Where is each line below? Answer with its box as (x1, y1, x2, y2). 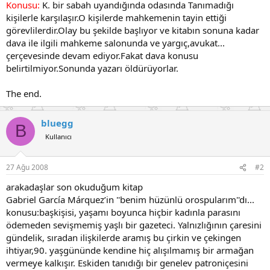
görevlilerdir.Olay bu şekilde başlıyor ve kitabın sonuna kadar (6, 24, 259, 36)
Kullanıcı (45, 131, 72, 141)
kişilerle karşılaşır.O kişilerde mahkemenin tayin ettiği (6, 11, 227, 24)
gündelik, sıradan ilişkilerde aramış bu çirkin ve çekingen (6, 231, 241, 243)
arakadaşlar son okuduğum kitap (6, 181, 143, 193)
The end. (6, 87, 42, 99)
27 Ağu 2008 (6, 162, 48, 172)
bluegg (41, 116, 74, 129)
